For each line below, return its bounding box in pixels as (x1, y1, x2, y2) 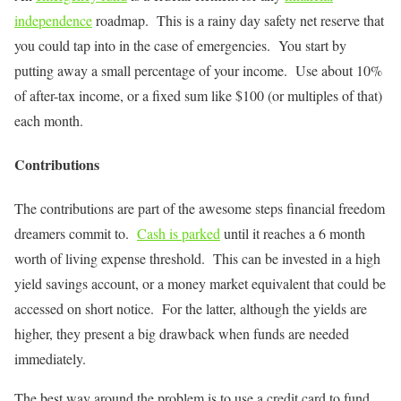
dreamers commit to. (14, 224, 137, 243)
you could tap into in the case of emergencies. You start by (14, 35, 346, 55)
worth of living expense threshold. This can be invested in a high (14, 249, 380, 269)
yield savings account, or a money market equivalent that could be (14, 274, 386, 294)
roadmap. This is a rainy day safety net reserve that (92, 10, 384, 30)
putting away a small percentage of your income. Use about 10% (14, 60, 382, 80)
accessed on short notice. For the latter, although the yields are (14, 299, 367, 319)
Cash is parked (137, 224, 220, 243)
